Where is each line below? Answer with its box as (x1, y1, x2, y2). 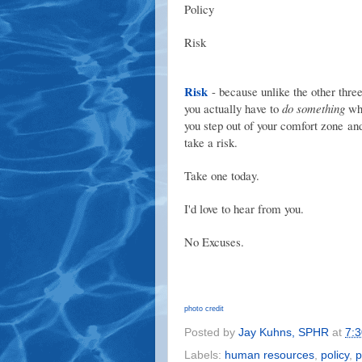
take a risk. (184, 133, 238, 150)
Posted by (184, 326, 238, 339)
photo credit (184, 304, 224, 313)
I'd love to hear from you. (184, 200, 304, 217)
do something (282, 99, 345, 116)
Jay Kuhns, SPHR (238, 326, 329, 339)
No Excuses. (184, 233, 244, 250)
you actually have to (184, 99, 282, 116)
